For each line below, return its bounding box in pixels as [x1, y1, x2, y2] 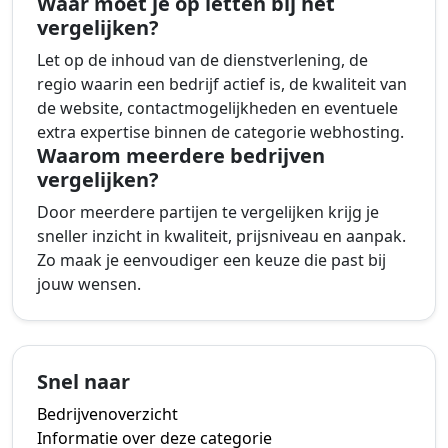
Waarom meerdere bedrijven [37, 141, 325, 169]
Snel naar [37, 367, 130, 395]
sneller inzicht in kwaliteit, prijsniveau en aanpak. [37, 224, 406, 247]
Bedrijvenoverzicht [37, 402, 178, 425]
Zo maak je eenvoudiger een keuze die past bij [37, 248, 386, 271]
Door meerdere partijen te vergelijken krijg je [37, 200, 379, 223]
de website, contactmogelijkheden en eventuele [37, 96, 398, 119]
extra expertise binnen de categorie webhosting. [37, 120, 404, 143]
